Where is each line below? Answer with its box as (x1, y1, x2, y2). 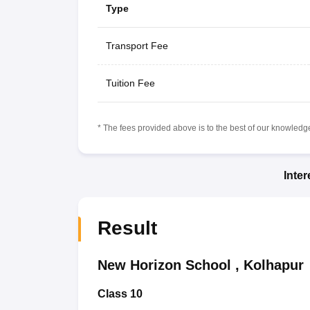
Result (97, 217, 157, 239)
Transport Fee (105, 39, 168, 51)
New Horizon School (97, 257, 231, 273)
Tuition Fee (105, 77, 155, 89)
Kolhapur (243, 257, 304, 273)
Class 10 (97, 287, 143, 300)
